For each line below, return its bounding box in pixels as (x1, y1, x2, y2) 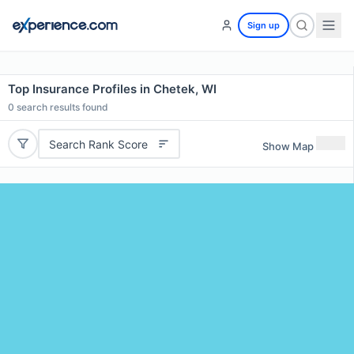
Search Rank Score (48, 137, 148, 151)
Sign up (247, 20, 280, 31)
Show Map (262, 139, 314, 153)
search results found (14, 101, 108, 113)
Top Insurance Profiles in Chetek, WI (8, 81, 217, 96)
